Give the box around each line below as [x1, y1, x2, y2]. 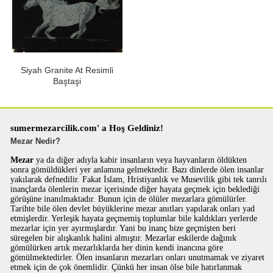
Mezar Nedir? [10, 136, 61, 146]
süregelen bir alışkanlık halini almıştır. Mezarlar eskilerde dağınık [10, 233, 237, 243]
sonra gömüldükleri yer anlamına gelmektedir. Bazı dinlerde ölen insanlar [10, 165, 264, 174]
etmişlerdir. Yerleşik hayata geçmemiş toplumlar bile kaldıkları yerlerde [10, 214, 258, 223]
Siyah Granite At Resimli [21, 65, 114, 75]
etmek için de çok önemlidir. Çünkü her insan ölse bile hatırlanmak [10, 263, 243, 272]
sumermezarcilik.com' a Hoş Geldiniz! [10, 123, 164, 133]
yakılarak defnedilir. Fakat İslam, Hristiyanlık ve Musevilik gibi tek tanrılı [10, 175, 268, 184]
